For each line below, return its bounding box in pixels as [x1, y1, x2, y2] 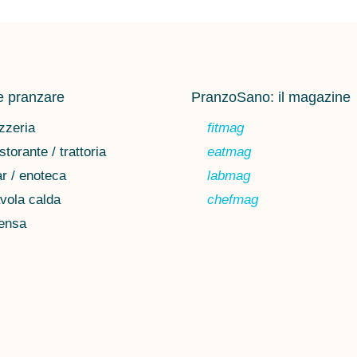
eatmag [207, 144, 252, 160]
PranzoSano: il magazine [191, 89, 351, 106]
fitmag [207, 120, 245, 136]
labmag [207, 168, 251, 184]
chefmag [207, 192, 259, 208]
